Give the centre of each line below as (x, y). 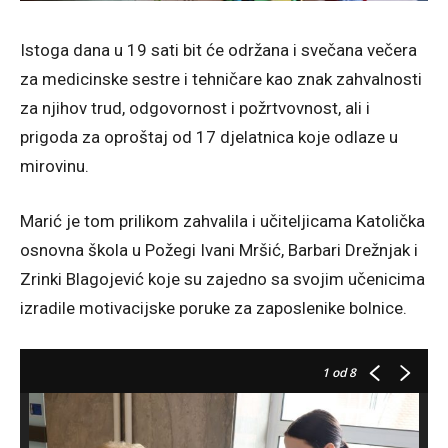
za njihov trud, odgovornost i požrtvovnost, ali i (195, 107)
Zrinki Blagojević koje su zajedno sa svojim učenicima (222, 278)
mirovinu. (54, 165)
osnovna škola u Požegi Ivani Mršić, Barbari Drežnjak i (219, 249)
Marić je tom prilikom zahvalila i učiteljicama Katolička (222, 220)
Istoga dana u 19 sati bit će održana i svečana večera (218, 49)
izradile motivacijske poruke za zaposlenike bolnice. (213, 307)
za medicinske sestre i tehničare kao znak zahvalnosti (221, 78)
